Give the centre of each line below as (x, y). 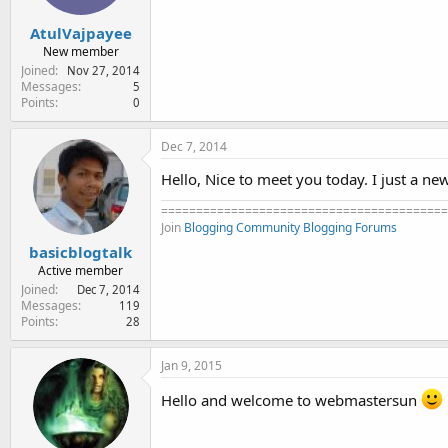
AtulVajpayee (80, 32)
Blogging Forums (350, 227)
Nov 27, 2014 (103, 70)
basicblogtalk (80, 252)
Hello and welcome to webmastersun (291, 400)
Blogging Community (242, 227)
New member (80, 51)
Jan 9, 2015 (191, 365)
